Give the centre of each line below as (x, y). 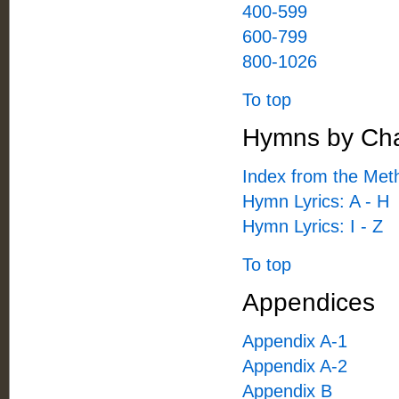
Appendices (309, 302)
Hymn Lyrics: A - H (316, 201)
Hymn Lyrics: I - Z (313, 226)
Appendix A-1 (295, 341)
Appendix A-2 (295, 366)
